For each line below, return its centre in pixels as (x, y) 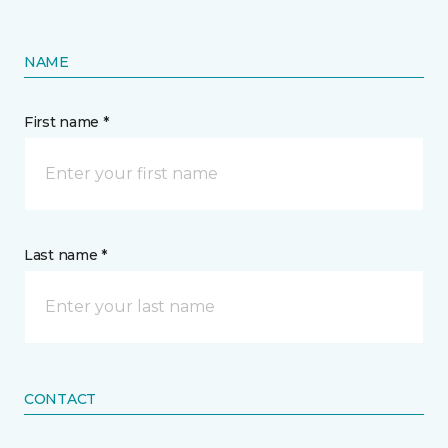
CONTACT (60, 399)
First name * (66, 122)
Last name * (65, 255)
